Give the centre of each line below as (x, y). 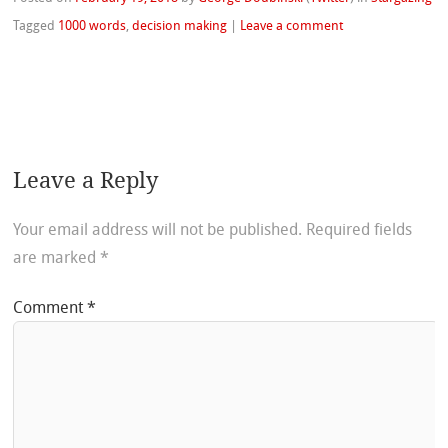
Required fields (359, 231)
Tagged (36, 27)
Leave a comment (292, 27)
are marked (57, 259)
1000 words (92, 27)
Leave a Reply (86, 180)
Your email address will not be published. (158, 231)
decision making (180, 27)
